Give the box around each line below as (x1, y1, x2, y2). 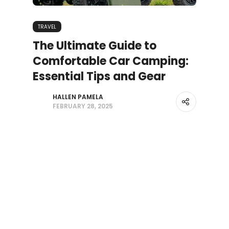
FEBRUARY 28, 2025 (53, 102, 113, 111)
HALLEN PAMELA (53, 93, 103, 102)
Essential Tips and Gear (33, 68, 166, 85)
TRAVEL (38, 23, 56, 31)
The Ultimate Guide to (33, 38, 156, 54)
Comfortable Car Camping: (33, 53, 189, 70)
